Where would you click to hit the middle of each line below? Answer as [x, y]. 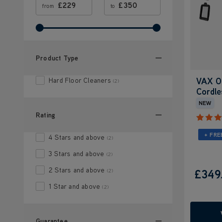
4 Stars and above [77, 137]
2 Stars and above [77, 170]
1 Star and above [75, 186]
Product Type [57, 58]
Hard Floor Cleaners [80, 80]
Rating [46, 115]
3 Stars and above [77, 153]
